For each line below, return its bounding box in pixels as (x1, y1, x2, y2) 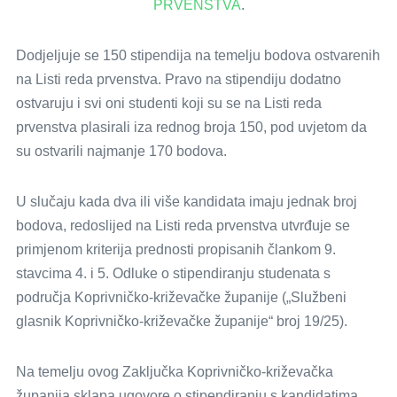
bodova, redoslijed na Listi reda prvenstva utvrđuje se (16, 218, 350, 233)
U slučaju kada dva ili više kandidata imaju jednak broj (16, 194, 357, 209)
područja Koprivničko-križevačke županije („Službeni (16, 290, 346, 305)
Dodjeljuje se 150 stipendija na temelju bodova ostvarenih (16, 48, 380, 63)
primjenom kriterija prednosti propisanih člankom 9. (16, 242, 336, 257)
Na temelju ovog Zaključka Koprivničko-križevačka (16, 364, 333, 379)
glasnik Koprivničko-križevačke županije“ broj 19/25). (16, 314, 347, 329)
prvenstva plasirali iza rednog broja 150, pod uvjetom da (16, 120, 367, 135)
